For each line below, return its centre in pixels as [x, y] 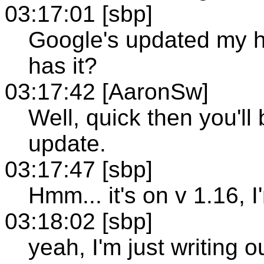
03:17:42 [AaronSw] [107, 91]
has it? [63, 65]
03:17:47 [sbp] [79, 169]
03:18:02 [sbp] [79, 221]
